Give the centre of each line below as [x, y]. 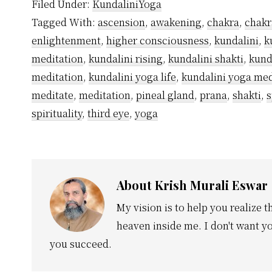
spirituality [57, 114]
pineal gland [165, 95]
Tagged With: [65, 22]
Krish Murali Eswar [211, 185]
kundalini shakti [206, 59]
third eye [108, 114]
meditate [53, 95]
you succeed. [81, 244]
